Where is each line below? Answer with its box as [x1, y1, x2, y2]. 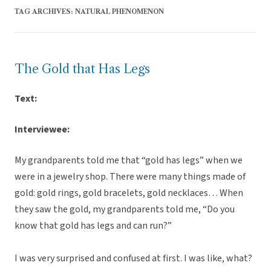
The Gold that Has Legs [15, 62, 150, 77]
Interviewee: [15, 123, 70, 137]
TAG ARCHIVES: [15, 7, 75, 16]
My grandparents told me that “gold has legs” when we [15, 154, 243, 168]
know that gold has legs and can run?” [15, 219, 172, 233]
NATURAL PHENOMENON [75, 7, 164, 16]
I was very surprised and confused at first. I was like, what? [15, 252, 252, 266]
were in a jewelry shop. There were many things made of [15, 170, 246, 184]
